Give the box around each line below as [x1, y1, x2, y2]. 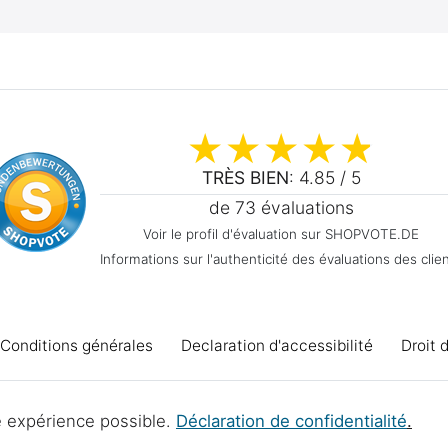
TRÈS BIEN [201, 167, 289, 189]
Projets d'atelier [250, 401, 364, 421]
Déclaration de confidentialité [176, 411, 407, 431]
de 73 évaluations [208, 197, 354, 219]
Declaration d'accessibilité [181, 336, 373, 356]
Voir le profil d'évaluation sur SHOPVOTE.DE [143, 226, 419, 243]
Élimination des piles [74, 401, 223, 421]
